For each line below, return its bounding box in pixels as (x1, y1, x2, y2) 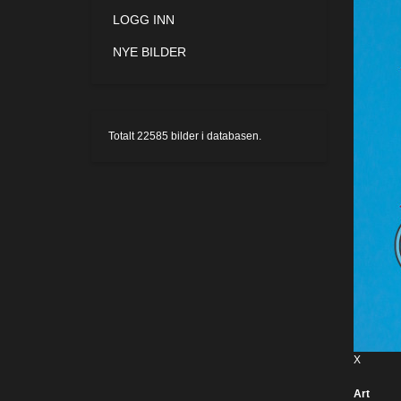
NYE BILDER (113, 45, 186, 59)
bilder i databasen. (168, 130, 261, 142)
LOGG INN (113, 13, 175, 27)
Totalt (108, 130, 137, 142)
